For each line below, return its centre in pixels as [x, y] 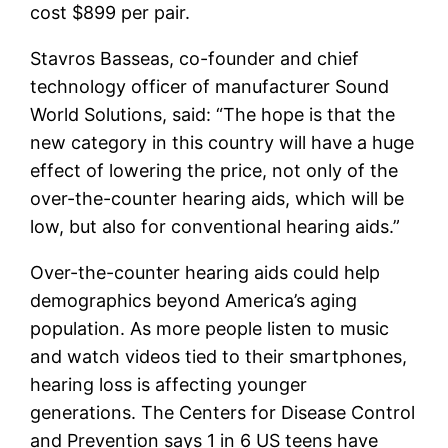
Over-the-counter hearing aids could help [205, 272]
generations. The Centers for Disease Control [223, 412]
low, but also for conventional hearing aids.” [215, 226]
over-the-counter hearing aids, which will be [217, 198]
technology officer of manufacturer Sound [210, 86]
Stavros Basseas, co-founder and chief [195, 58]
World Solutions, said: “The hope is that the [213, 114]
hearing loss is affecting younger [169, 384]
